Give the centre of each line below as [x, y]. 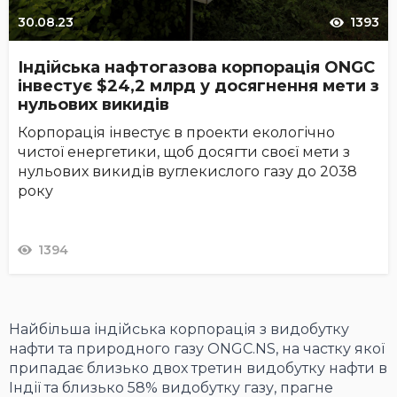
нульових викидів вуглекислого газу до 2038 [187, 172]
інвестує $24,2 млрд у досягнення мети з [198, 86]
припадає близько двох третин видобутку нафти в [198, 369]
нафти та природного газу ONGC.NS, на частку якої [197, 349]
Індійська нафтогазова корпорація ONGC [196, 68]
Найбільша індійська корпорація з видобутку [179, 330]
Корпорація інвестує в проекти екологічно [176, 133]
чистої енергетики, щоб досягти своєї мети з [184, 152]
